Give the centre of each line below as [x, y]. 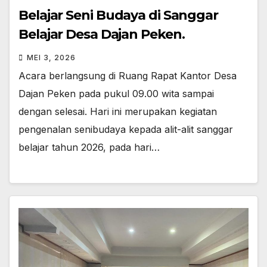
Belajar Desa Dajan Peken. [102, 34]
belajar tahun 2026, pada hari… [89, 147]
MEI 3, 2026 [51, 57]
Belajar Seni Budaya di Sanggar [118, 15]
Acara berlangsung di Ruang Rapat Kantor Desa [128, 75]
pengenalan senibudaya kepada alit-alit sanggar [126, 129]
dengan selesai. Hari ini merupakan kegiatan [118, 111]
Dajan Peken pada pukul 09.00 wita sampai [116, 93]
